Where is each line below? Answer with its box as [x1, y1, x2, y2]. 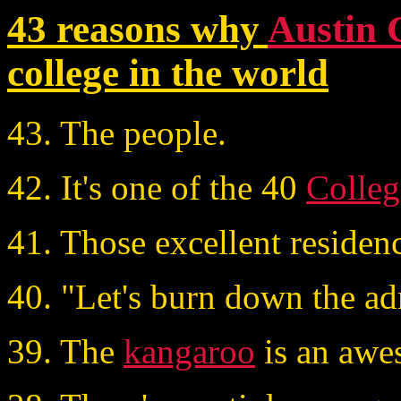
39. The [7, 331, 124, 371]
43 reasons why [7, 8, 268, 50]
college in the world [7, 52, 328, 94]
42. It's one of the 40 [7, 167, 306, 207]
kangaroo [124, 331, 255, 371]
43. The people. [7, 113, 226, 152]
